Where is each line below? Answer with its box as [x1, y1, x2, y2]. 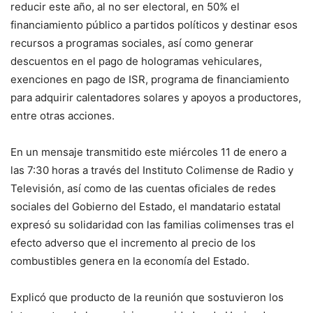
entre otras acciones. [10, 109, 115, 123]
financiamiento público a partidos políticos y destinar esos [10, 18, 298, 32]
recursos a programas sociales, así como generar [10, 36, 254, 50]
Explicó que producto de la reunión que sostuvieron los [10, 291, 284, 305]
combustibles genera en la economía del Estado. [10, 254, 249, 268]
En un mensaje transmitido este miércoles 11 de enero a [10, 145, 286, 159]
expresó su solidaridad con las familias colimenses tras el [10, 218, 294, 232]
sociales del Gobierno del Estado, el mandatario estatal [10, 200, 281, 214]
